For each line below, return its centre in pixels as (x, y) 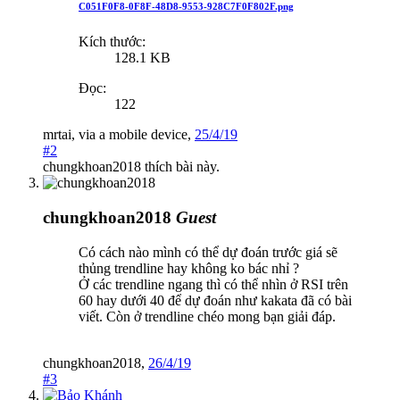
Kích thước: (112, 42)
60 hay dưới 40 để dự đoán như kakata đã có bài (215, 300)
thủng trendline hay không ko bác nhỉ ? (189, 268)
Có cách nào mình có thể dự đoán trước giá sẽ (208, 252)
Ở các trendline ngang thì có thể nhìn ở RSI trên (213, 284)
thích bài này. (180, 167)
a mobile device (143, 135)
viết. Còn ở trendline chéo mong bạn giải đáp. (207, 316)
